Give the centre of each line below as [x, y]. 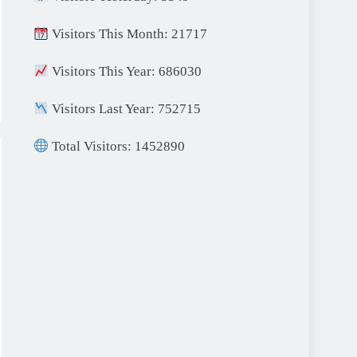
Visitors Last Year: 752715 [125, 109]
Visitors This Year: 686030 [126, 72]
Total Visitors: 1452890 [117, 147]
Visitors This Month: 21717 [128, 34]
